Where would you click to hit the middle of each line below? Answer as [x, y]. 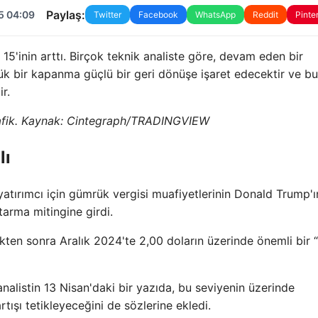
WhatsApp [215, 15]
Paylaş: [65, 15]
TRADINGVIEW [170, 121]
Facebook [158, 15]
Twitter [107, 15]
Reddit [265, 15]
